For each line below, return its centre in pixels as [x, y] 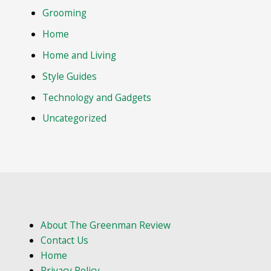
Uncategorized [75, 118]
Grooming [65, 13]
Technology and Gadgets [97, 97]
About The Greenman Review [105, 225]
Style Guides [70, 76]
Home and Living [80, 55]
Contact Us [64, 240]
